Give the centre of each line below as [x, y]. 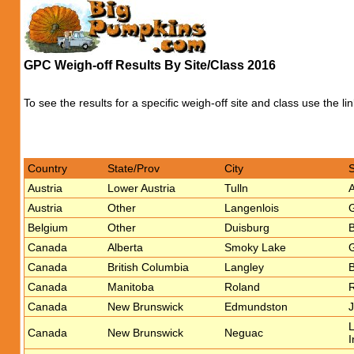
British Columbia [148, 267]
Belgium [48, 228]
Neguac [244, 333]
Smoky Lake [255, 247]
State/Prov [134, 168]
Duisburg [247, 228]
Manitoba [131, 287]
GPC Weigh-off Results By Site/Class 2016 [150, 65]
